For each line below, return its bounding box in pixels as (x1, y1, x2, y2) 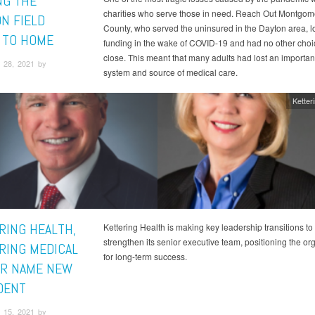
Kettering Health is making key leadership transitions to (103, 220, 313, 233)
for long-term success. (103, 250, 187, 262)
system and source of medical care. (103, 66, 238, 79)
